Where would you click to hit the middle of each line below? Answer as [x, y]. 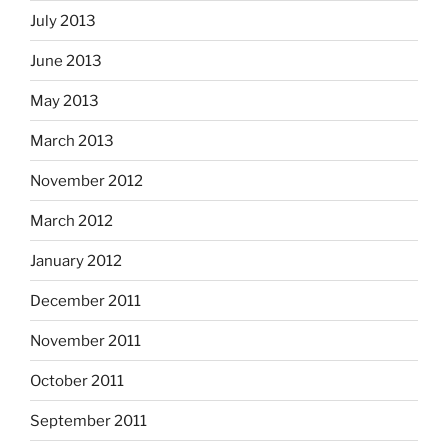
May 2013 [64, 100]
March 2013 [72, 140]
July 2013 [63, 20]
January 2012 [76, 260]
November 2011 [85, 340]
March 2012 [71, 220]
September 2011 [88, 420]
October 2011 [77, 380]
